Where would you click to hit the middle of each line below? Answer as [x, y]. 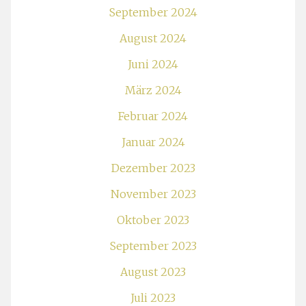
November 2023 [153, 194]
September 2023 [153, 246]
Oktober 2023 [153, 220]
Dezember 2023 [153, 168]
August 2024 [153, 38]
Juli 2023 [153, 298]
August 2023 [153, 272]
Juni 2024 [153, 64]
